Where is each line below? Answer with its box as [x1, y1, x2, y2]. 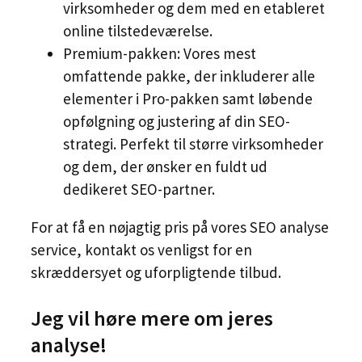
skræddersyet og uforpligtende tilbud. [31, 263, 281, 283]
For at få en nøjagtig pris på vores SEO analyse [31, 217, 329, 238]
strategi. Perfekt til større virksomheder [63, 134, 323, 154]
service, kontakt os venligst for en [31, 240, 252, 260]
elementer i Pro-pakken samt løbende [63, 89, 313, 109]
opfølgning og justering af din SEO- [63, 112, 290, 132]
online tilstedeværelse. [63, 21, 213, 41]
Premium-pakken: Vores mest [63, 44, 256, 64]
